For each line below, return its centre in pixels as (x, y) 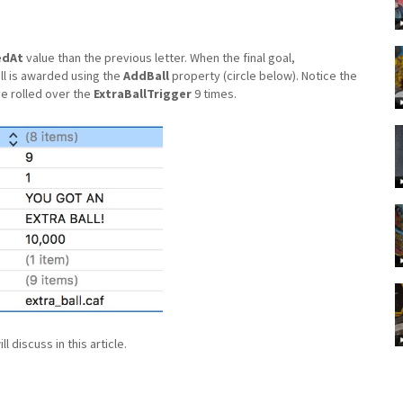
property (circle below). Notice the (263, 75)
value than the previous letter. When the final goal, (159, 57)
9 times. (214, 93)
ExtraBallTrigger (143, 93)
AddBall (146, 75)
